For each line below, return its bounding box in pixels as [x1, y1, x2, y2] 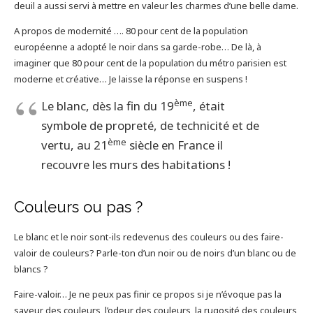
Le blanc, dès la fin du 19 [41, 98, 174, 114]
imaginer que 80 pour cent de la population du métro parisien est [13, 57, 286, 69]
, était [192, 98, 225, 114]
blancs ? [13, 263, 48, 275]
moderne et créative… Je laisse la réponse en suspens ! [13, 73, 247, 85]
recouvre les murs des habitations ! [41, 156, 231, 173]
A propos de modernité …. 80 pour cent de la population [13, 24, 248, 37]
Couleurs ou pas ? [13, 197, 143, 216]
